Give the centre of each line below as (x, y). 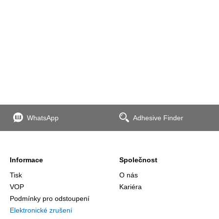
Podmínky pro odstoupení (50, 198)
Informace (26, 160)
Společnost (138, 160)
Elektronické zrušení (41, 210)
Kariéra (131, 187)
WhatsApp (43, 118)
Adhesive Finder (158, 118)
